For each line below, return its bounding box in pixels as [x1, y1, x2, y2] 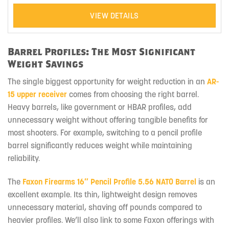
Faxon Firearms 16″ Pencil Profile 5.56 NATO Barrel [22, 176, 196, 187]
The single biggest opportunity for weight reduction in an [8, 76, 205, 86]
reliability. [8, 152, 40, 163]
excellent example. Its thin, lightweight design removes [8, 189, 197, 199]
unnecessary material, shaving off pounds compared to [8, 201, 202, 212]
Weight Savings [8, 58, 83, 70]
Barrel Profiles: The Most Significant [8, 45, 195, 58]
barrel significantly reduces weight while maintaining [8, 140, 192, 150]
